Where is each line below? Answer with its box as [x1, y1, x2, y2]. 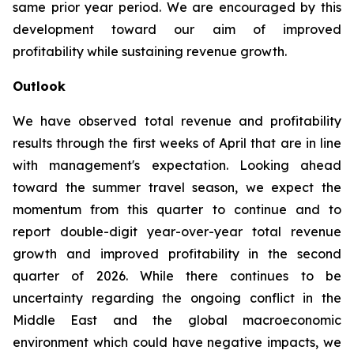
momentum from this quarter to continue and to [13, 201, 341, 217]
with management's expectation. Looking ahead [13, 157, 341, 173]
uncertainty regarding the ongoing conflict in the [13, 290, 341, 306]
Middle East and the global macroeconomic [13, 312, 341, 328]
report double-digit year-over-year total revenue [13, 224, 341, 239]
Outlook [13, 78, 66, 94]
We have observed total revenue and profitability [13, 113, 341, 129]
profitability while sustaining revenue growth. [13, 43, 287, 59]
